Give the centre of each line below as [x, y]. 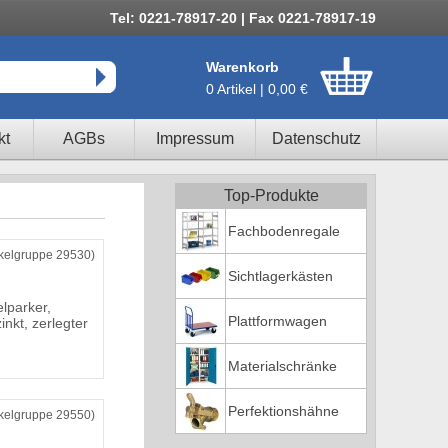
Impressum [195, 138]
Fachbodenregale [284, 231]
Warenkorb [242, 67]
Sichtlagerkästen [280, 276]
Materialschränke [282, 366]
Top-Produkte [271, 195]
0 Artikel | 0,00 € [257, 89]
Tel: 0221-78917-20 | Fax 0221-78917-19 [243, 18]
